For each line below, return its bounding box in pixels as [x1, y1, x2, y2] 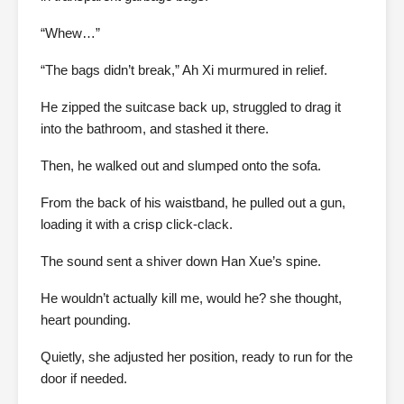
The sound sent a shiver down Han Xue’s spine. [41, 253, 321, 270]
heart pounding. [41, 312, 131, 328]
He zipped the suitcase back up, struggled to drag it [41, 99, 341, 115]
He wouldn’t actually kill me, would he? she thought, [41, 290, 342, 307]
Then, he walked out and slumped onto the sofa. [41, 158, 321, 174]
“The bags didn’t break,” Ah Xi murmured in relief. [41, 62, 327, 78]
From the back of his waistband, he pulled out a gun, [41, 195, 345, 211]
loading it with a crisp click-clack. [41, 216, 233, 233]
